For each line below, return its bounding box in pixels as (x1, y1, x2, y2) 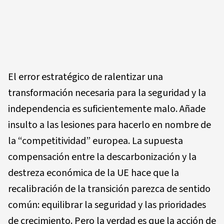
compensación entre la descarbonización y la (8, 149, 196, 164)
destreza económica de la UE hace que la (8, 165, 179, 180)
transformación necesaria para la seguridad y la (8, 85, 206, 100)
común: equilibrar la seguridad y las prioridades (8, 197, 206, 212)
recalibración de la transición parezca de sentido (8, 181, 210, 196)
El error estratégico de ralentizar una (8, 69, 163, 84)
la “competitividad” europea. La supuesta (8, 133, 183, 148)
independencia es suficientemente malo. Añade (8, 101, 205, 116)
